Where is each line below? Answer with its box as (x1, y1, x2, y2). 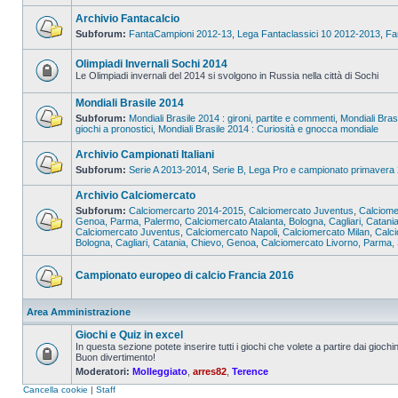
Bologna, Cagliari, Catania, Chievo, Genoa (76, 237, 256, 248)
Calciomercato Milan (283, 227, 370, 237)
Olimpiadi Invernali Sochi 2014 (76, 58, 227, 70)
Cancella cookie (23, 385, 88, 394)
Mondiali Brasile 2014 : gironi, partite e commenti (129, 113, 335, 123)
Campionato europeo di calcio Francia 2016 (76, 269, 294, 282)
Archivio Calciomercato (76, 189, 195, 202)
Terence (232, 366, 268, 377)
